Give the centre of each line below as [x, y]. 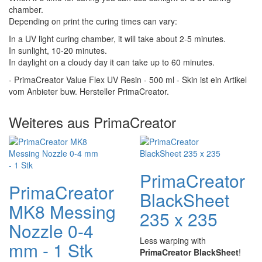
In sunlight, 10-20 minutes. [58, 50]
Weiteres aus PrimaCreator [92, 122]
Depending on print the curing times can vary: [93, 21]
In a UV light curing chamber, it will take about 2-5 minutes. [117, 39]
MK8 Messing [62, 211]
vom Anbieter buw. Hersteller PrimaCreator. [89, 91]
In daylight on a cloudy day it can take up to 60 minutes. [112, 62]
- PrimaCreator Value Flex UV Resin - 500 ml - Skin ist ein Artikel [128, 80]
